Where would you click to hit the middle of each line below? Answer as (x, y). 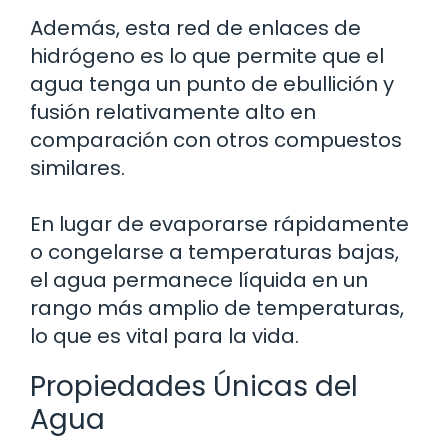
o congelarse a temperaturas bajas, (214, 251)
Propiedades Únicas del (194, 386)
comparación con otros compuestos (216, 139)
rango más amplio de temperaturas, (217, 307)
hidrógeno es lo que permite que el (207, 55)
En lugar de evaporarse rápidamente (219, 223)
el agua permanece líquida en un (199, 279)
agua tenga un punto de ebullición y (212, 83)
